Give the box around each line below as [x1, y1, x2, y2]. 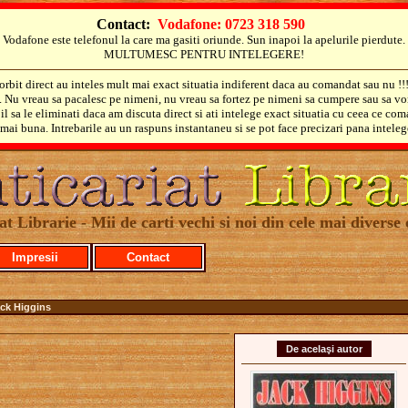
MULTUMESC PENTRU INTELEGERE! [104, 47, 304, 61]
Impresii [11, 250, 58, 264]
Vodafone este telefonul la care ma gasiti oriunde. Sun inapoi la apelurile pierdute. [3, 33, 405, 46]
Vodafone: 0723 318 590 [157, 16, 305, 32]
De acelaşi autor [285, 343, 362, 354]
